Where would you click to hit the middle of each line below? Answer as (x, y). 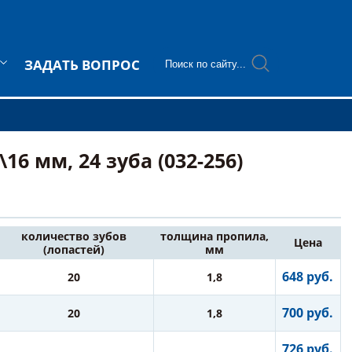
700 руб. (308, 313)
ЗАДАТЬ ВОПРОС (82, 65)
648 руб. (308, 277)
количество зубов (74, 236)
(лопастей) (74, 249)
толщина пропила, (214, 236)
